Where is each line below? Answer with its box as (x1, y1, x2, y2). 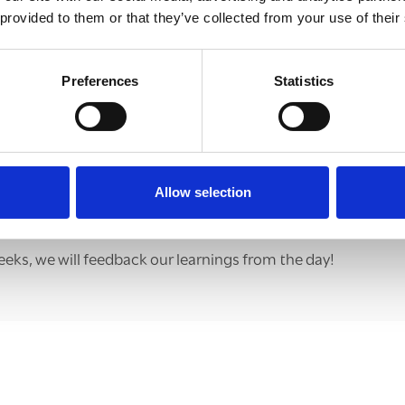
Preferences (61, 72, 139, 89)
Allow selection (154, 184, 251, 200)
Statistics (274, 72, 334, 89)
